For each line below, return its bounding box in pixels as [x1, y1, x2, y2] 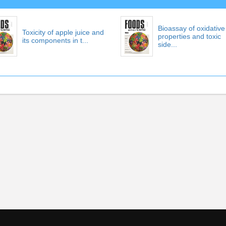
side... [158, 40, 177, 48]
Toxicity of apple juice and [22, 28, 104, 36]
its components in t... [22, 36, 88, 44]
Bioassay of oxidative [158, 24, 225, 32]
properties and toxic [158, 32, 221, 40]
